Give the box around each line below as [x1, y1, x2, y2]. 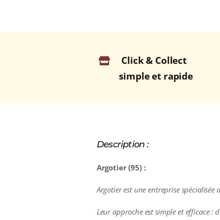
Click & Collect [121, 54, 187, 67]
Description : [96, 138, 149, 150]
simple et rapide [119, 70, 193, 83]
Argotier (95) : [96, 162, 146, 172]
